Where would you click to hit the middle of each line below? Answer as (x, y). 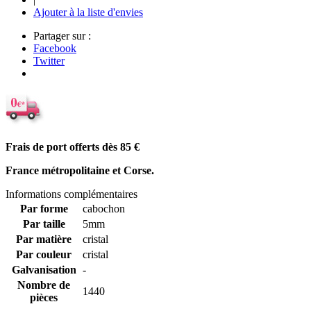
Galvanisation (44, 269)
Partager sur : (62, 35)
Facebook (55, 48)
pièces (44, 297)
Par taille (44, 224)
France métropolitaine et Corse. (80, 170)
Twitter (49, 60)
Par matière (44, 239)
